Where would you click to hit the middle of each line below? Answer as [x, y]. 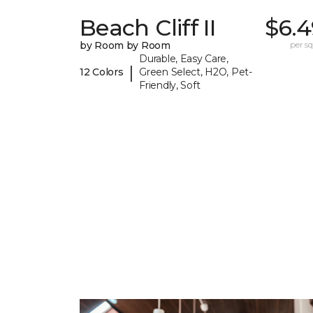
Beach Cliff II [148, 28]
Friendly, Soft [170, 86]
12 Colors [102, 72]
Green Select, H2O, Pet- [196, 72]
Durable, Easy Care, [184, 59]
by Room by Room [125, 46]
